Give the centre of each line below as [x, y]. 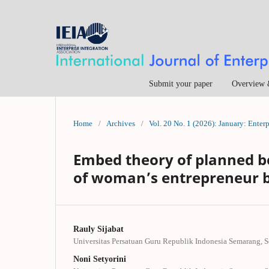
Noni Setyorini [100, 259]
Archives [121, 123]
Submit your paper [180, 83]
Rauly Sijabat [98, 229]
